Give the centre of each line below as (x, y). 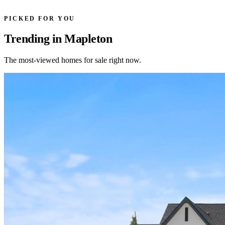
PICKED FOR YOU (40, 18)
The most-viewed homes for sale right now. (73, 60)
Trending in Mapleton (58, 39)
